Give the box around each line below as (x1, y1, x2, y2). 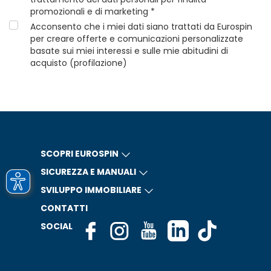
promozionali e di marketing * (30, 5, 155, 18)
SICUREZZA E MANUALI (40, 166, 136, 178)
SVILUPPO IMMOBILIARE (40, 184, 142, 196)
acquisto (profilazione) (30, 57, 127, 69)
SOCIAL (40, 220, 73, 232)
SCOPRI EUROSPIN (40, 148, 119, 160)
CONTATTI (40, 202, 88, 214)
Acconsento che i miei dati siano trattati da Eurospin (30, 21, 252, 33)
